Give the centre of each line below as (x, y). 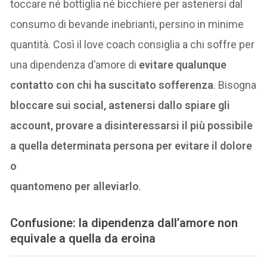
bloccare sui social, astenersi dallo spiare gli (120, 105)
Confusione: (45, 223)
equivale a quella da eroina (83, 238)
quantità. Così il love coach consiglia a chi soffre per (133, 44)
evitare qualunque (183, 64)
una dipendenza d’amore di (75, 64)
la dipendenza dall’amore (147, 223)
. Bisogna (235, 85)
